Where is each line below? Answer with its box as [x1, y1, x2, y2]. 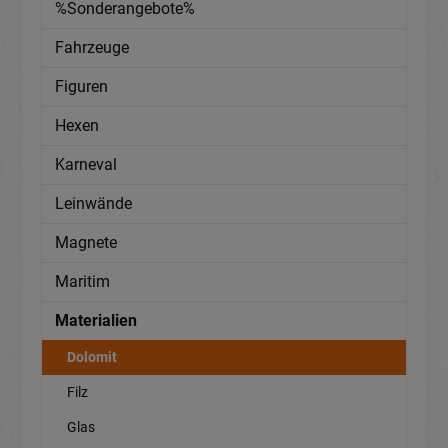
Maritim [55, 272, 110, 292]
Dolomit [67, 349, 117, 366]
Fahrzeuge [55, 38, 129, 58]
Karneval [55, 155, 117, 175]
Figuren [55, 77, 108, 97]
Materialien [55, 311, 137, 331]
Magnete [55, 233, 117, 253]
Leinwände [55, 194, 132, 214]
